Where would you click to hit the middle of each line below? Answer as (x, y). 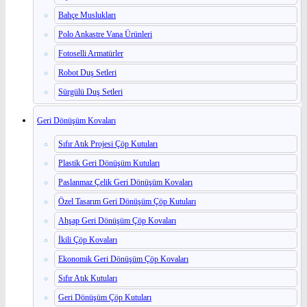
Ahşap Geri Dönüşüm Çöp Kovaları (117, 220)
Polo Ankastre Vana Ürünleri (105, 34)
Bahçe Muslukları (87, 15)
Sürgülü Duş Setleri (90, 91)
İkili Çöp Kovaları (88, 240)
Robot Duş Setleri (87, 72)
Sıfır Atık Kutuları (88, 278)
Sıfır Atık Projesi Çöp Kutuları (108, 144)
